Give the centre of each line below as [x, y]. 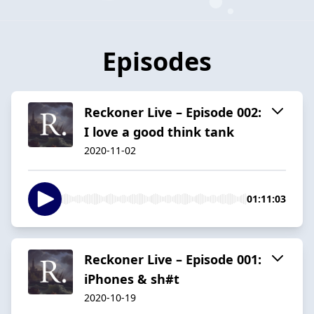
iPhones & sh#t [132, 279]
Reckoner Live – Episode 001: [173, 259]
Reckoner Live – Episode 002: [173, 112]
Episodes [157, 61]
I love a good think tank [159, 131]
